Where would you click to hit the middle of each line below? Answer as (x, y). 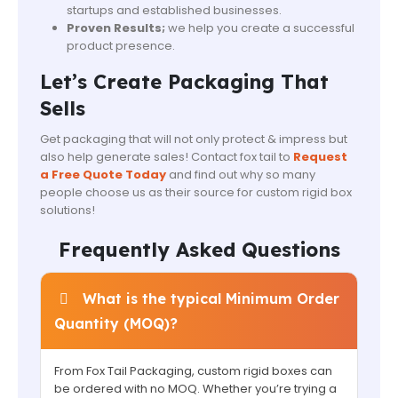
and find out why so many (241, 175)
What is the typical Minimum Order (211, 298)
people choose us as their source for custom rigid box (196, 193)
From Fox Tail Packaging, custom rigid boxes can (193, 370)
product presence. (120, 46)
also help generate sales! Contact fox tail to (167, 157)
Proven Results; (115, 28)
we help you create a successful (259, 28)
